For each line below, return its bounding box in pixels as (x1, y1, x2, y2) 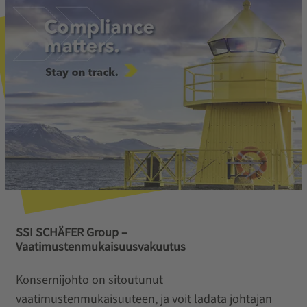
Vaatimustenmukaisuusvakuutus (15, 238, 186, 256)
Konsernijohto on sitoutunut (15, 271, 163, 288)
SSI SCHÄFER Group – (15, 223, 127, 241)
